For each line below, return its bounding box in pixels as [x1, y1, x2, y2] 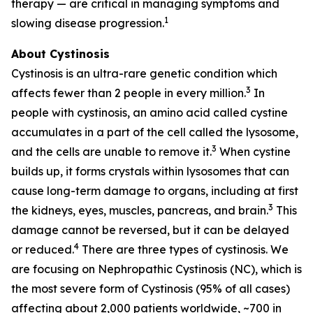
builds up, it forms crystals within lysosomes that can [11, 164, 289, 178]
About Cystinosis [11, 47, 110, 61]
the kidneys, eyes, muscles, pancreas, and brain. [11, 203, 268, 217]
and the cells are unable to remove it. [11, 145, 212, 159]
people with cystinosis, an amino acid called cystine [11, 105, 288, 119]
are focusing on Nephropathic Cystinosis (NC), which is [11, 262, 302, 276]
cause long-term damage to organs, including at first [11, 184, 298, 198]
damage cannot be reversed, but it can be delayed [11, 223, 289, 237]
